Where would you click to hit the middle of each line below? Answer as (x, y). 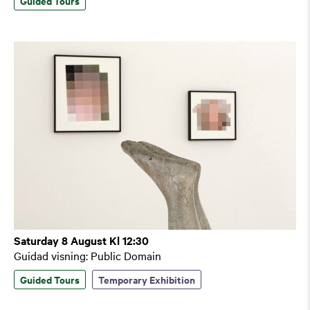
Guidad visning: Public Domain (88, 255)
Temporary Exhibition (147, 279)
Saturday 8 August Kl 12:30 (81, 240)
